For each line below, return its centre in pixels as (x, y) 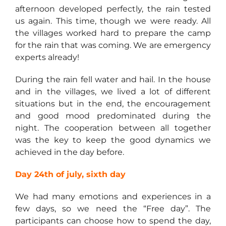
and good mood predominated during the (113, 116)
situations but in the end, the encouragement (113, 104)
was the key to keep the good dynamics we (113, 140)
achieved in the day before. (70, 152)
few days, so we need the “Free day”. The (113, 209)
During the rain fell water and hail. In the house (113, 80)
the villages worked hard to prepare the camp (113, 33)
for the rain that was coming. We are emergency (113, 45)
